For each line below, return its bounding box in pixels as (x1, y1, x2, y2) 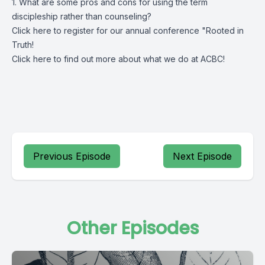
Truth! (12, 40, 34, 50)
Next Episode (173, 150, 232, 162)
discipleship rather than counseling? (12, 11, 151, 21)
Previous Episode (33, 150, 111, 162)
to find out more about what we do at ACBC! (51, 54, 225, 64)
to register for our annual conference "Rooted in (51, 25, 244, 35)
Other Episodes (66, 216, 199, 241)
